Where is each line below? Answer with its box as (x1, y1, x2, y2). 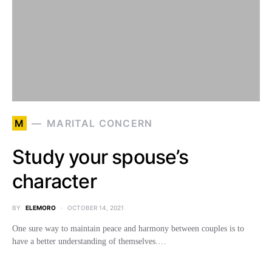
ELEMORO (25, 204, 56, 211)
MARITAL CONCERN (47, 117, 153, 129)
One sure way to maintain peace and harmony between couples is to (12, 224, 244, 233)
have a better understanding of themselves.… (12, 237, 166, 246)
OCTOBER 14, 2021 (67, 204, 124, 211)
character (12, 169, 97, 193)
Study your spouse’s (12, 145, 188, 169)
